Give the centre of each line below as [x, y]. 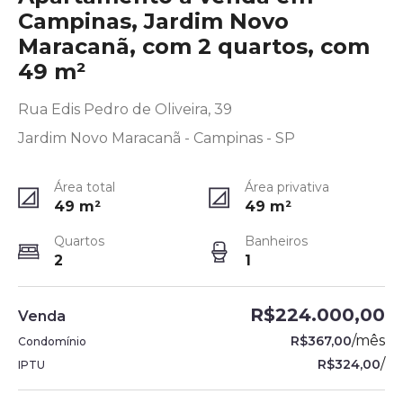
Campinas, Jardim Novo [153, 21]
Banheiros [276, 241]
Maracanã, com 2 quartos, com [194, 46]
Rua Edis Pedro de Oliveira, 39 [125, 109]
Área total [85, 187]
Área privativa [287, 187]
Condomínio [52, 341]
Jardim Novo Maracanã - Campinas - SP [157, 138]
